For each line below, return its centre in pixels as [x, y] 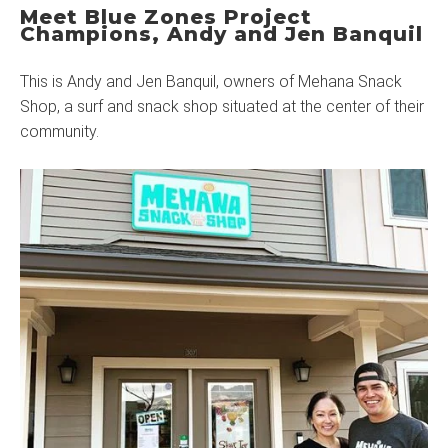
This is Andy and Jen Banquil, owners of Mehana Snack [211, 81]
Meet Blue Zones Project [166, 17]
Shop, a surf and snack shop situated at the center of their [222, 106]
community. [59, 131]
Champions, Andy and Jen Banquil [221, 34]
